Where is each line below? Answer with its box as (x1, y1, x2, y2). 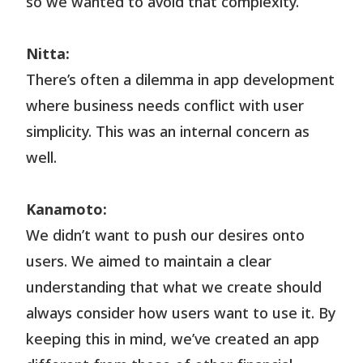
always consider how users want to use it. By (26, 303, 336, 326)
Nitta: (26, 44, 70, 66)
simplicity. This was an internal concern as (26, 122, 310, 144)
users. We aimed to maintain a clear (26, 251, 272, 274)
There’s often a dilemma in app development (26, 70, 335, 92)
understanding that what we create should (26, 277, 322, 300)
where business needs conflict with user (26, 96, 305, 118)
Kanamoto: (26, 199, 108, 222)
